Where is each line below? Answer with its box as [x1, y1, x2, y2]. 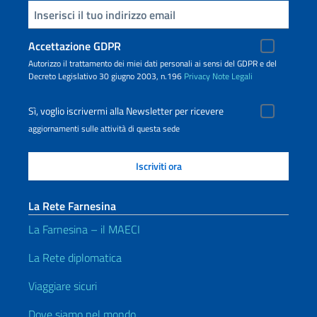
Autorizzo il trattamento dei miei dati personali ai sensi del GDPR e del [28, 57, 277, 71]
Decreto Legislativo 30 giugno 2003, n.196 [28, 69, 184, 83]
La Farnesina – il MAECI [28, 221, 140, 238]
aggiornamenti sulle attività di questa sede [28, 122, 180, 136]
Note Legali [212, 69, 253, 83]
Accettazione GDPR [28, 38, 121, 55]
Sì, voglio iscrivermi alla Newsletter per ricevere [28, 103, 224, 120]
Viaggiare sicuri [28, 277, 97, 295]
